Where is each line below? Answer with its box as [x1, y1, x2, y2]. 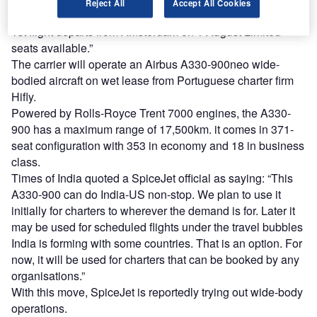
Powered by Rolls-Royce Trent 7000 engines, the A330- [11, 105, 291, 122]
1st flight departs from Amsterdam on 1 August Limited [11, 23, 281, 40]
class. [11, 154, 40, 171]
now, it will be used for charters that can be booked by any [11, 251, 299, 268]
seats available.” [11, 40, 93, 57]
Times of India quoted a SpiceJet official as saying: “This [11, 170, 293, 187]
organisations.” [11, 267, 85, 284]
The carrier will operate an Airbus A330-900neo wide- [11, 56, 279, 73]
